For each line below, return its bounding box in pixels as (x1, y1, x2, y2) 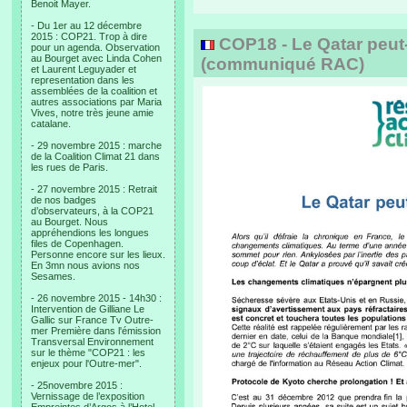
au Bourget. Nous (31, 216, 108, 227)
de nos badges (31, 194, 96, 205)
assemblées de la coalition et (31, 85, 157, 96)
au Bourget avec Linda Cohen (31, 53, 162, 64)
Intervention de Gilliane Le (31, 303, 144, 314)
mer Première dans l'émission (31, 325, 161, 336)
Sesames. (31, 271, 75, 282)
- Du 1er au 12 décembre (31, 20, 142, 31)
